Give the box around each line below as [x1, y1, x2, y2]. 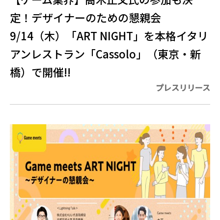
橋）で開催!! [10, 64, 71, 80]
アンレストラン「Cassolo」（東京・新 [10, 46, 201, 61]
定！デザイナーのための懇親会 [10, 9, 161, 25]
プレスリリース [156, 82, 210, 93]
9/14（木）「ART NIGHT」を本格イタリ [10, 27, 208, 43]
